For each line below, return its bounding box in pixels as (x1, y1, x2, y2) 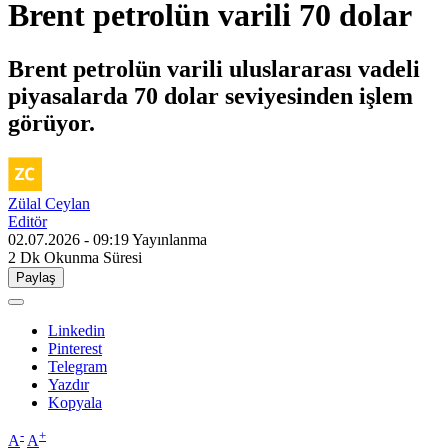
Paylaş (16, 269, 56, 285)
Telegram (48, 357, 107, 375)
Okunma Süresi (44, 248, 142, 266)
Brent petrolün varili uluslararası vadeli (8, 55, 420, 82)
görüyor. (8, 109, 95, 136)
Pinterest (48, 339, 102, 357)
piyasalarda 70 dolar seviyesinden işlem (8, 82, 413, 109)
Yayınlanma (132, 230, 207, 248)
